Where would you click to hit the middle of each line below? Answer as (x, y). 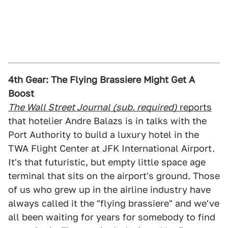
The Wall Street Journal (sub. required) (93, 107)
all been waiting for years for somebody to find (112, 217)
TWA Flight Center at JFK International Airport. (111, 148)
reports (194, 107)
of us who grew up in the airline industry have (109, 190)
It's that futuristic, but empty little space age (107, 162)
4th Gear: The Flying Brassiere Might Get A (102, 80)
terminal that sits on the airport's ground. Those (114, 176)
